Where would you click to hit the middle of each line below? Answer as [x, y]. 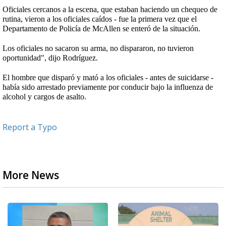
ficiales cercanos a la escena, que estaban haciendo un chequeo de [113, 9]
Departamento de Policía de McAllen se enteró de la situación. [101, 29]
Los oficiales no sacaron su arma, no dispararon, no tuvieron [98, 48]
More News [31, 175]
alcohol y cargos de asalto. [44, 97]
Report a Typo [30, 127]
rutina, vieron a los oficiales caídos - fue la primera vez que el [100, 19]
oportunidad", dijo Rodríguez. [50, 58]
